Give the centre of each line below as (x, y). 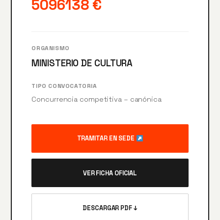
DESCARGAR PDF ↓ (110, 208)
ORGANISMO (51, 48)
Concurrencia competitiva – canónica (96, 99)
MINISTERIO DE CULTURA (82, 63)
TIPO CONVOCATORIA (64, 86)
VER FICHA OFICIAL (110, 173)
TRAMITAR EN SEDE (106, 138)
